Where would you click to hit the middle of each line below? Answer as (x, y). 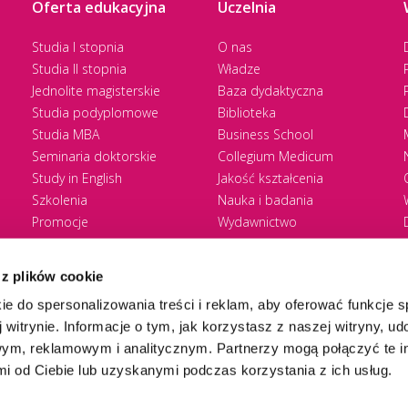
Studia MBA (66, 135)
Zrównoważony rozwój (283, 244)
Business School (265, 135)
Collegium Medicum (275, 157)
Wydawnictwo (257, 222)
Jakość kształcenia (270, 178)
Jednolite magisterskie (96, 91)
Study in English (77, 178)
